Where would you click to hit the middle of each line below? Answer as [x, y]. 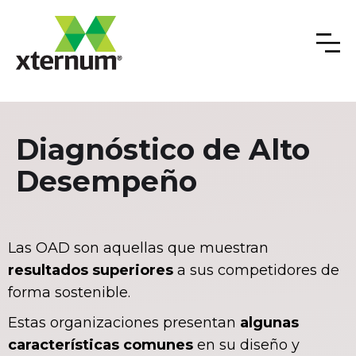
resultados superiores [91, 271]
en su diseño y [246, 345]
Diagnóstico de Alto [163, 150]
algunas [269, 323]
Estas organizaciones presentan [124, 323]
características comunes [101, 345]
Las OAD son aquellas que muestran [138, 248]
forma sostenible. [71, 293]
